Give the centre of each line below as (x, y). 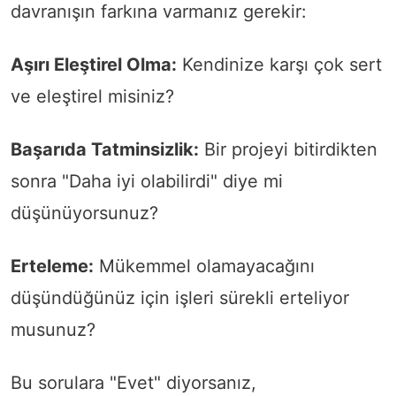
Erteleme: (52, 267)
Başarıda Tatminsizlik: (105, 150)
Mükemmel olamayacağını (204, 267)
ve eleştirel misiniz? (92, 97)
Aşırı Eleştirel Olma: (94, 65)
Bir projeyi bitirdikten (288, 150)
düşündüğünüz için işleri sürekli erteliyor (180, 298)
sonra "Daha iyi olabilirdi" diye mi (147, 182)
